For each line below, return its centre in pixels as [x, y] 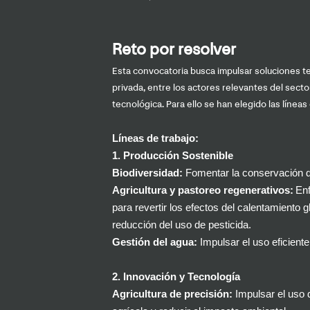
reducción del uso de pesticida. [182, 225]
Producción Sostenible [178, 156]
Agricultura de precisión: [172, 294]
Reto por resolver [174, 51]
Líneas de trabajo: [155, 139]
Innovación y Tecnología [182, 277]
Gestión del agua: [155, 243]
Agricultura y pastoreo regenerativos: [203, 191]
